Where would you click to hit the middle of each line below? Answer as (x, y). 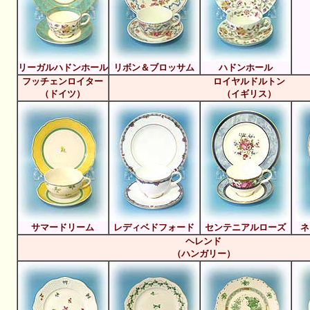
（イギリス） (249, 94)
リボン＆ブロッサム (154, 67)
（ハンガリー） (203, 254)
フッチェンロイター (63, 81)
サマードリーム (63, 227)
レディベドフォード (154, 227)
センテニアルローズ (245, 227)
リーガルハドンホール (63, 67)
